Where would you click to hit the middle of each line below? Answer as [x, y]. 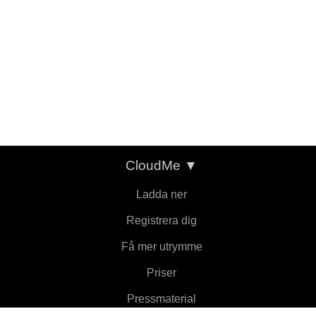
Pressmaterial [162, 299]
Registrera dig [162, 220]
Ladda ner [162, 194]
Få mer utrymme [162, 247]
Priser [162, 273]
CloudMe [155, 165]
